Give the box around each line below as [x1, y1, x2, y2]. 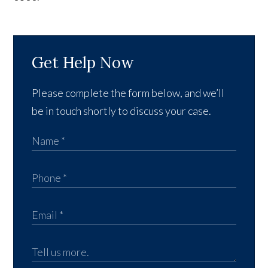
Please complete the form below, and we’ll [32, 86, 225, 99]
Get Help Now [32, 52, 135, 72]
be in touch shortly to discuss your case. [32, 103, 212, 117]
